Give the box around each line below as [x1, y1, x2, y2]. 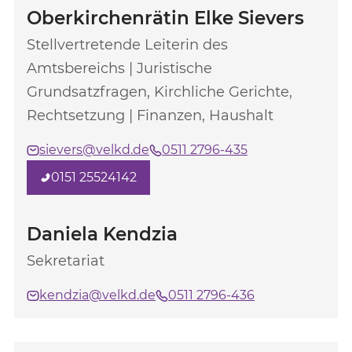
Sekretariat [27, 252, 104, 269]
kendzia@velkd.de [39, 288, 156, 302]
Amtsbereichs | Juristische [27, 60, 212, 77]
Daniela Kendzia [27, 223, 178, 245]
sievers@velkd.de [39, 142, 149, 157]
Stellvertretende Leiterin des [27, 36, 228, 53]
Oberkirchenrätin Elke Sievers [27, 7, 304, 29]
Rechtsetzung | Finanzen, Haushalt [27, 107, 273, 124]
